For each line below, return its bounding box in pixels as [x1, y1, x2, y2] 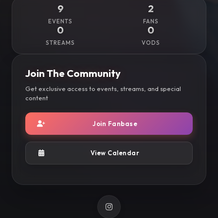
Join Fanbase [92, 119, 137, 127]
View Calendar [90, 149, 140, 157]
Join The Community [25, 67, 121, 79]
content [25, 93, 48, 102]
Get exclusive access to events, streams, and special [25, 84, 181, 92]
